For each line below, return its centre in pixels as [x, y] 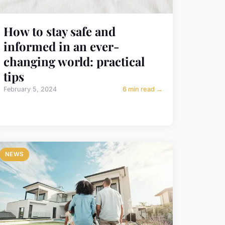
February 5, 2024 [30, 89]
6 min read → [142, 89]
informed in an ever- [61, 46]
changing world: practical [74, 61]
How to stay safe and [59, 31]
